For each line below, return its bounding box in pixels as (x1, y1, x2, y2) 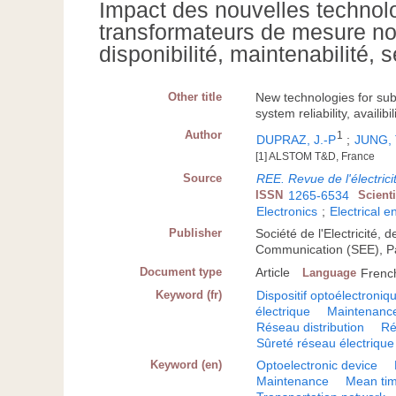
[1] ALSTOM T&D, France (255, 150, 376, 164)
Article (255, 265, 291, 280)
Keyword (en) (150, 358, 223, 372)
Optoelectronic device (256, 358, 378, 373)
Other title (168, 90, 223, 104)
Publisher (169, 226, 223, 240)
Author (185, 128, 223, 142)
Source (183, 171, 223, 186)
